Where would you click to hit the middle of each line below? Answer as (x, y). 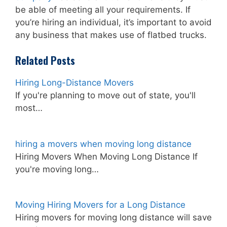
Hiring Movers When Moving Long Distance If (106, 156)
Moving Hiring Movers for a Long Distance (100, 205)
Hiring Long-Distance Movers (74, 83)
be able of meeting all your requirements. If (103, 9)
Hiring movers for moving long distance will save (113, 218)
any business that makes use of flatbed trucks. (111, 35)
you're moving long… (57, 169)
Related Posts (45, 61)
